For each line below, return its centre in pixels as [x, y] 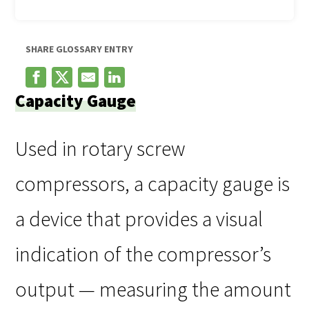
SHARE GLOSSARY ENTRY [79, 49]
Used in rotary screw [100, 149]
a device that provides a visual [139, 219]
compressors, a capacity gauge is [152, 184]
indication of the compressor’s [143, 254]
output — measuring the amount [153, 289]
